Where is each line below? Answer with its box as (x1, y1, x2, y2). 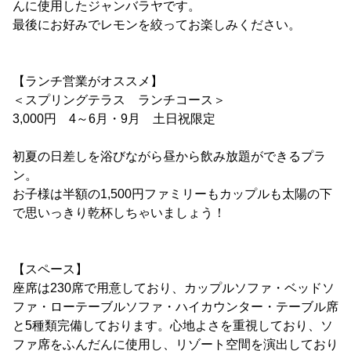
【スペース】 (13, 262, 88, 277)
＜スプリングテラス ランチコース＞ (13, 93, 226, 107)
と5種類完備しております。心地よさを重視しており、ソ (13, 319, 333, 333)
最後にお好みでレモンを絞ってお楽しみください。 (13, 18, 301, 32)
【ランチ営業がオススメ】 (13, 74, 163, 89)
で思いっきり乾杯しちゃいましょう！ (13, 206, 226, 220)
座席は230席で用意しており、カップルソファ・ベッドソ (13, 281, 335, 295)
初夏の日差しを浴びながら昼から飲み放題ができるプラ (13, 150, 326, 164)
